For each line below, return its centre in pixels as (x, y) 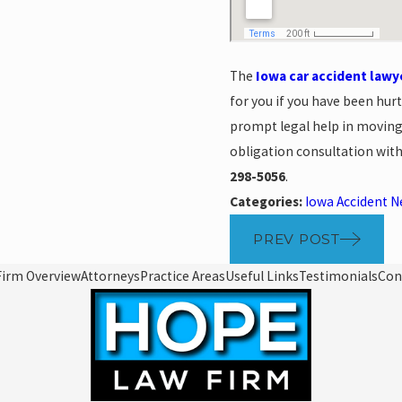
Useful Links (262, 275)
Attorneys (110, 275)
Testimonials (338, 275)
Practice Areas (183, 275)
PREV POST (296, 239)
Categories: (267, 202)
